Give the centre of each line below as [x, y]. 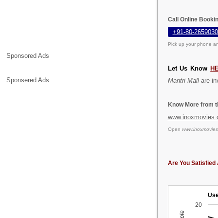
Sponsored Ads [28, 56]
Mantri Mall [183, 80]
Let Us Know [189, 68]
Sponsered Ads [28, 80]
